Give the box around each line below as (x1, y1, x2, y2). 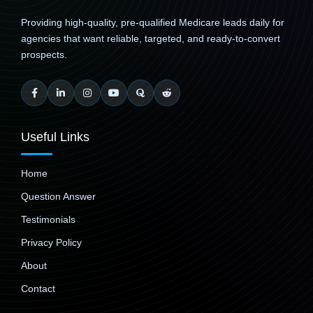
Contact (21, 283, 55, 295)
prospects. (21, 48, 67, 60)
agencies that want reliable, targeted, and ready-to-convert (21, 32, 280, 44)
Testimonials (21, 214, 75, 226)
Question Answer (21, 191, 96, 203)
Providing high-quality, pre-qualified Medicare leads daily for (21, 16, 284, 28)
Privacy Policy (21, 237, 82, 249)
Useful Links (21, 130, 89, 145)
